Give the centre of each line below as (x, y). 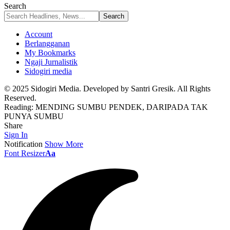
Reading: (19, 107)
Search (15, 6)
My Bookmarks (50, 53)
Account (39, 34)
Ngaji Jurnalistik (51, 62)
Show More (64, 144)
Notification (23, 144)
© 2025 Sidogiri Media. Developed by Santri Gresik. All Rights (107, 89)
